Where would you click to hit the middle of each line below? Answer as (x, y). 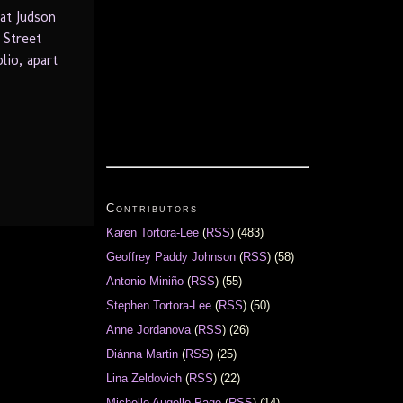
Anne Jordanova (148, 330)
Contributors (152, 209)
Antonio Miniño (145, 282)
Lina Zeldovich (144, 379)
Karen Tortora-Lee (152, 233)
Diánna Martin (142, 354)
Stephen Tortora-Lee (159, 306)
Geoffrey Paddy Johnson (171, 257)
